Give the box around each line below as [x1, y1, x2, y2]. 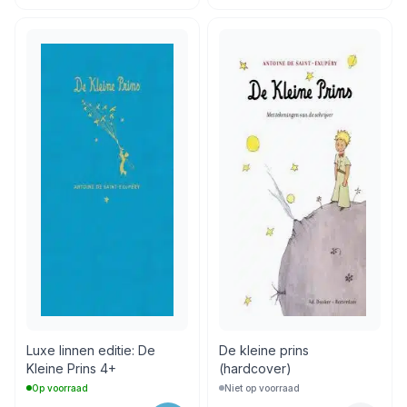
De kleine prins [219, 342, 309, 358]
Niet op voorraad [224, 382, 300, 393]
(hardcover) [219, 360, 292, 376]
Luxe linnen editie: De [26, 342, 155, 358]
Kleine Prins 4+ [26, 360, 116, 376]
